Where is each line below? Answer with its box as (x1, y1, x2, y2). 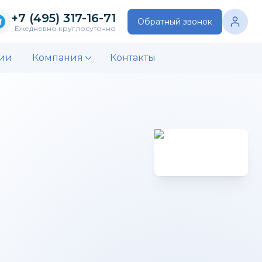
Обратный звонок (137, 16, 212, 27)
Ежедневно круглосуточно (15, 23, 116, 33)
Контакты (110, 52, 156, 63)
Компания (32, 52, 83, 63)
